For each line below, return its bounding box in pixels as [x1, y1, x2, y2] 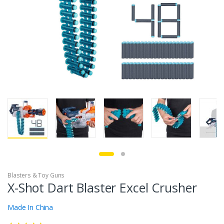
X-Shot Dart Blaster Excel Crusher [7, 178, 197, 196]
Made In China [7, 202, 53, 212]
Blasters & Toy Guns [7, 170, 65, 179]
